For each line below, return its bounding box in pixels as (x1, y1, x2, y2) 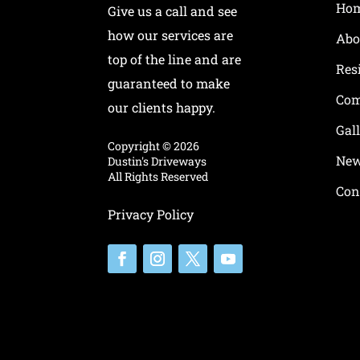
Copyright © (108, 137, 174, 153)
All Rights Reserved (108, 168, 209, 184)
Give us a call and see (108, 2, 238, 19)
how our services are (108, 26, 234, 43)
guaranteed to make (108, 74, 231, 92)
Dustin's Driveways (108, 153, 207, 169)
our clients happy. (108, 98, 216, 116)
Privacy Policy (108, 205, 194, 223)
